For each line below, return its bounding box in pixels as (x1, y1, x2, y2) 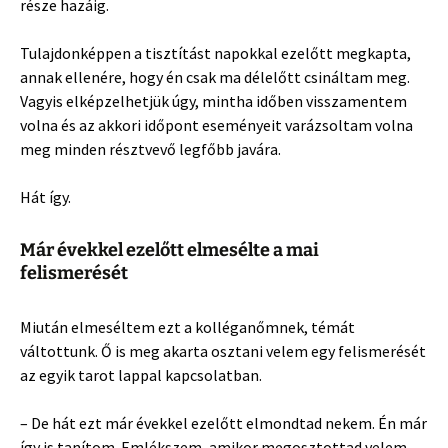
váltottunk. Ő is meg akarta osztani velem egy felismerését (20, 340, 426, 361)
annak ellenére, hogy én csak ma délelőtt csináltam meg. (20, 66, 410, 87)
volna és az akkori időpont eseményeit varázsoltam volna (20, 114, 413, 135)
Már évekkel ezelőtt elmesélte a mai (20, 238, 319, 261)
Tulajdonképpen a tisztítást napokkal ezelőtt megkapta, (20, 42, 411, 63)
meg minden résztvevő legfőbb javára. (20, 138, 281, 159)
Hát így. (20, 186, 71, 207)
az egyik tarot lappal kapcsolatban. (20, 364, 262, 385)
